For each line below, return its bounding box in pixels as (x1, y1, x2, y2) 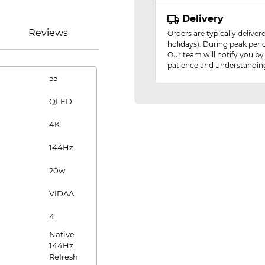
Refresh (49, 252, 78, 261)
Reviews (28, 27, 68, 38)
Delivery (179, 13, 224, 24)
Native (49, 230, 75, 239)
